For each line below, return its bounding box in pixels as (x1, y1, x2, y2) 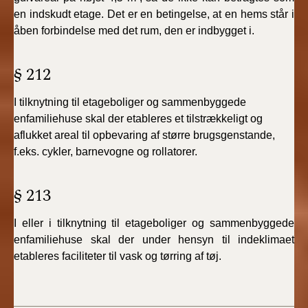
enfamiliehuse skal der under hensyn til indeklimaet (14, 234, 294, 245)
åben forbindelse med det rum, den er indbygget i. (14, 25, 254, 36)
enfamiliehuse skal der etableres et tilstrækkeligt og (14, 113, 263, 124)
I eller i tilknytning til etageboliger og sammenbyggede (14, 217, 294, 229)
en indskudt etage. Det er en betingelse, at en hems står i (14, 8, 294, 20)
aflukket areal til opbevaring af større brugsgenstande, (14, 129, 275, 141)
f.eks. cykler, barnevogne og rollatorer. (14, 146, 197, 157)
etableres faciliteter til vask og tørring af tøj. (14, 250, 221, 262)
